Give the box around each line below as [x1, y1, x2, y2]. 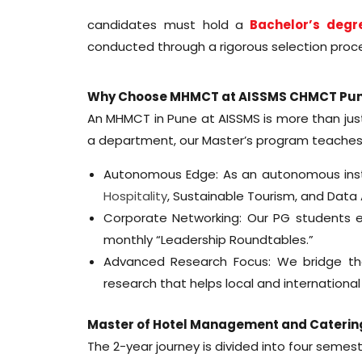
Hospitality [103, 187, 167, 204]
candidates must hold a [86, 15, 244, 33]
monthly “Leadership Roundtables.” [103, 230, 314, 248]
